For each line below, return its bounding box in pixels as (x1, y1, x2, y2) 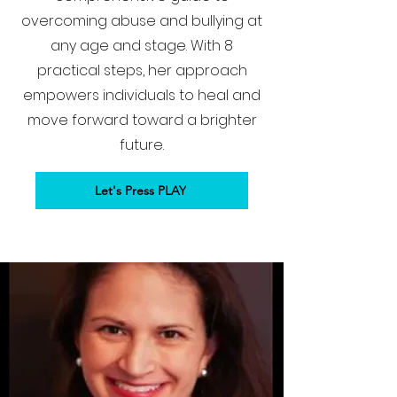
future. (120, 135, 164, 155)
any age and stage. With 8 (51, 35, 233, 56)
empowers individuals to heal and (23, 85, 261, 105)
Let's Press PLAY (94, 183, 186, 198)
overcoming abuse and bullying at (21, 11, 262, 31)
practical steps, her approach (36, 60, 247, 81)
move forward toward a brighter (27, 110, 257, 130)
